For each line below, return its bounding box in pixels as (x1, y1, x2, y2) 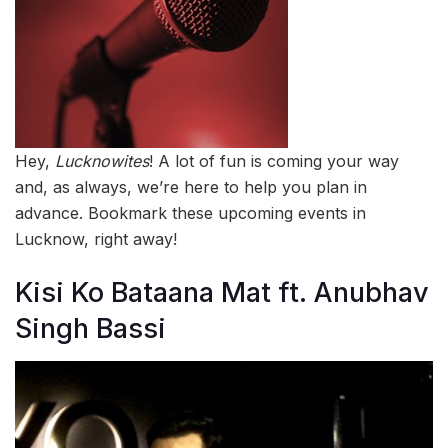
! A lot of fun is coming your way (149, 151, 399, 172)
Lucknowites (55, 151, 149, 172)
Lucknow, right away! (15, 229, 177, 250)
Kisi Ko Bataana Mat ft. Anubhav (15, 276, 429, 310)
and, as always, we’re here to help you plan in (15, 177, 367, 198)
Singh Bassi (15, 312, 166, 346)
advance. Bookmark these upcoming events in (15, 203, 366, 224)
